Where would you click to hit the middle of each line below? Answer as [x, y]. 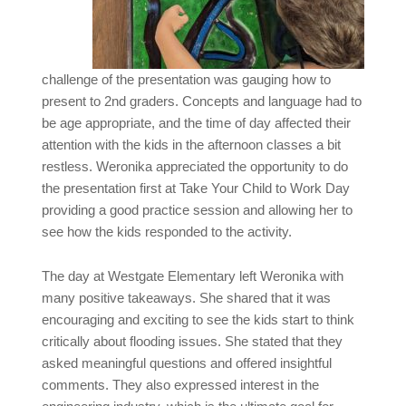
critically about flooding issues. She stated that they [193, 341]
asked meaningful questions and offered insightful [187, 363]
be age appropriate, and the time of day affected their [197, 123]
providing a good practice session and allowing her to [198, 210]
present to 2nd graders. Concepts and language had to [202, 101]
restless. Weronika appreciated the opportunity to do [195, 166]
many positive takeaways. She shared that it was [187, 298]
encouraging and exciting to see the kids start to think [198, 319]
